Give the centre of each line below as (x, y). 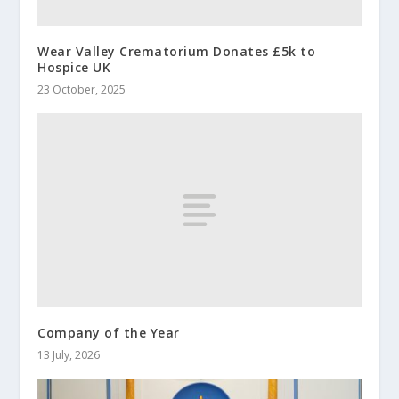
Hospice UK (74, 67)
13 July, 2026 (69, 354)
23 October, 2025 (82, 89)
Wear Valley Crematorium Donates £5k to (177, 51)
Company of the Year (109, 332)
